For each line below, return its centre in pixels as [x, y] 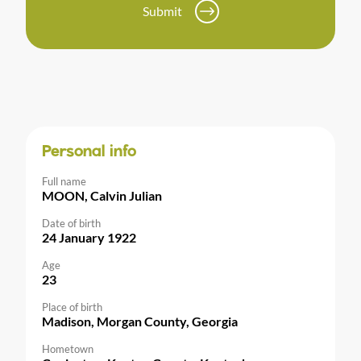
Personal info [89, 153]
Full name [64, 182]
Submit [162, 11]
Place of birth [72, 307]
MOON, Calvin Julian [102, 196]
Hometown [68, 349]
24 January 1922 [89, 238]
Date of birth [71, 224]
